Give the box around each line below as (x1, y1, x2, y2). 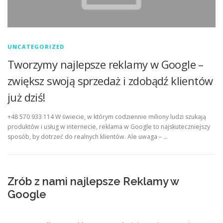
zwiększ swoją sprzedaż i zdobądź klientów (7, 73, 213, 89)
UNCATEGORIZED (7, 43, 65, 51)
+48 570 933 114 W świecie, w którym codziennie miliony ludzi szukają (7, 112, 206, 121)
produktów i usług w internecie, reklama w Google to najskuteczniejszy (7, 122, 210, 131)
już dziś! (7, 90, 45, 105)
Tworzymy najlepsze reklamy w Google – (7, 57, 204, 72)
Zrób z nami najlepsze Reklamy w (7, 175, 179, 188)
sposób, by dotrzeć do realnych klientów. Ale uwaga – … (7, 132, 168, 141)
